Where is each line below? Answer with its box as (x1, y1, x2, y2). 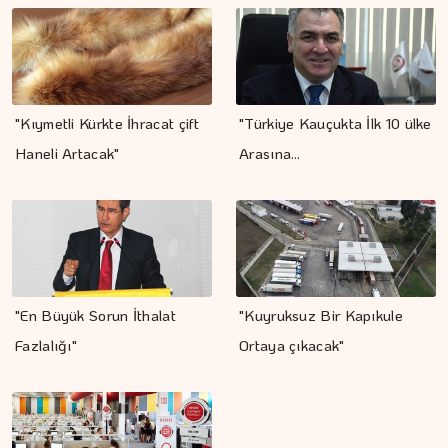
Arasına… (239, 143, 301, 164)
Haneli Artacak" (15, 143, 120, 164)
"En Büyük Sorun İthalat (15, 305, 176, 326)
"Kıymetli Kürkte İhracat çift (15, 113, 200, 134)
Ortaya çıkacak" (239, 335, 345, 356)
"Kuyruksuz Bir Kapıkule (239, 305, 403, 326)
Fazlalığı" (15, 335, 77, 356)
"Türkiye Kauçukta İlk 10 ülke (239, 113, 432, 134)
